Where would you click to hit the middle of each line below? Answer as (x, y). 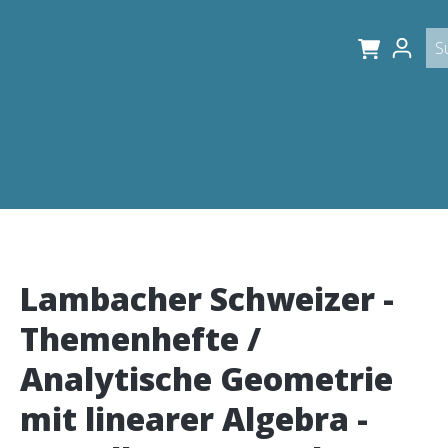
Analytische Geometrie (206, 378)
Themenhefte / (140, 338)
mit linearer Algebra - (194, 418)
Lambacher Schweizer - (207, 298)
